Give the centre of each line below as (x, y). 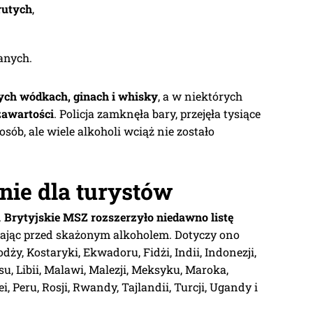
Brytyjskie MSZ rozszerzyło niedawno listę (119, 217)
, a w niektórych (200, 96)
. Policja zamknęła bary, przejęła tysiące (157, 113)
